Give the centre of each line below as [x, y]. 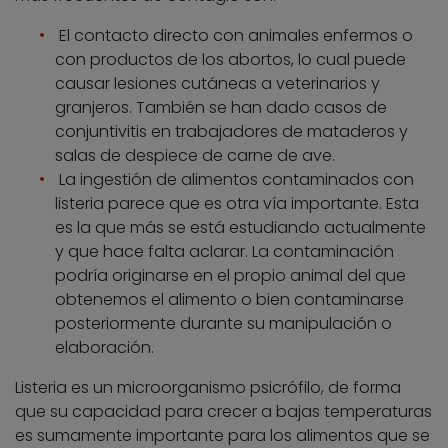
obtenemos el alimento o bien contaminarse [229, 299]
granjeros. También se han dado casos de [221, 107]
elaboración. [104, 347]
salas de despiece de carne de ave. [195, 155]
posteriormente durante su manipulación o [223, 323]
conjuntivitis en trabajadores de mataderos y [231, 131]
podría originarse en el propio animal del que [230, 275]
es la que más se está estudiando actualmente [240, 227]
